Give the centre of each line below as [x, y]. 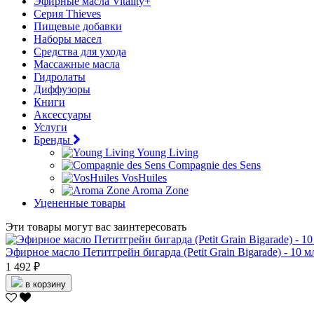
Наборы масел [68, 39]
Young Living [168, 152]
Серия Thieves [67, 14]
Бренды [52, 140]
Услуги [50, 127]
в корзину [46, 284]
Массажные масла [77, 64]
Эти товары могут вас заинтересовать [96, 227]
